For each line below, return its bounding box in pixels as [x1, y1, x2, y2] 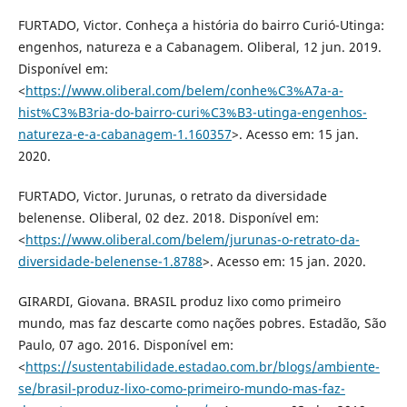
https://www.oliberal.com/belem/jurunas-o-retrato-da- [25, 230, 360, 248]
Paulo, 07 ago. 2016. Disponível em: [17, 335, 233, 353]
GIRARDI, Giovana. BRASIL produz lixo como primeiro [17, 292, 341, 310]
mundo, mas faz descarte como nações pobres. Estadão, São [17, 313, 386, 332]
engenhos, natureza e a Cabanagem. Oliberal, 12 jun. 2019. [17, 37, 382, 55]
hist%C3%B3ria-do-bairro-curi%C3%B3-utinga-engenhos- [17, 103, 367, 121]
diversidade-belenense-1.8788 [17, 252, 203, 270]
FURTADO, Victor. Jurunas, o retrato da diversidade [17, 186, 327, 204]
